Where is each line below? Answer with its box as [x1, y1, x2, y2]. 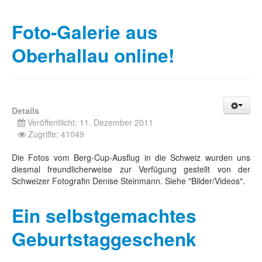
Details [12, 105, 39, 116]
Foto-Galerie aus [12, 19, 158, 45]
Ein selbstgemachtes [12, 202, 196, 229]
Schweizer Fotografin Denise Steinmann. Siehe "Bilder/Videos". [12, 175, 245, 187]
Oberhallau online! [12, 42, 174, 68]
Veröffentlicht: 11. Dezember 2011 [27, 116, 153, 128]
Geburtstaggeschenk [12, 226, 196, 252]
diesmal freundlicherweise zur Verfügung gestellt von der [12, 163, 250, 175]
